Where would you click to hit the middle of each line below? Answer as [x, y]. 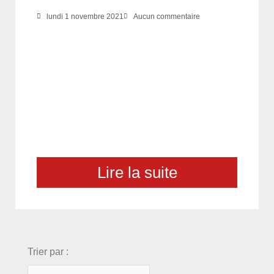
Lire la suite [137, 172]
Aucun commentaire [167, 16]
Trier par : [48, 251]
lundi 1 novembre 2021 [85, 16]
